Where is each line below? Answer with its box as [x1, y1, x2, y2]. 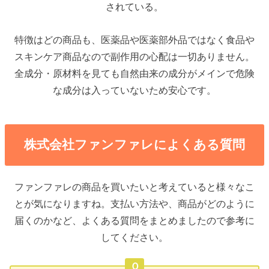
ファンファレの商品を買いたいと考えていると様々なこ [14, 181, 255, 192]
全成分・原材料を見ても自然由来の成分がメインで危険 [14, 67, 255, 79]
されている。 [106, 1, 163, 13]
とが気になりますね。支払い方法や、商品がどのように [14, 198, 255, 209]
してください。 [101, 231, 168, 243]
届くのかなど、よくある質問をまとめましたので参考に [14, 214, 255, 226]
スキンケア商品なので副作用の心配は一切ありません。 [14, 50, 255, 62]
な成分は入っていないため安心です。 [53, 84, 216, 95]
